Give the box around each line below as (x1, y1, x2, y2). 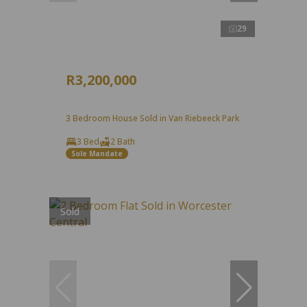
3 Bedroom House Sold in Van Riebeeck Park (66, 112, 239, 125)
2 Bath (110, 136, 135, 148)
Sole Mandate (71, 148, 123, 158)
